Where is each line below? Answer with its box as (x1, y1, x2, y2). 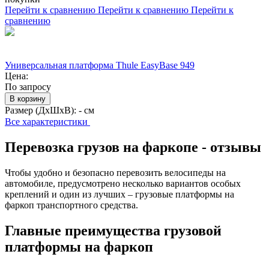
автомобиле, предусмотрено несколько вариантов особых (5, 178, 241, 189)
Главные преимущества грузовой (5, 223, 222, 238)
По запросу (5, 82, 51, 92)
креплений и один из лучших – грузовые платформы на (5, 189, 234, 200)
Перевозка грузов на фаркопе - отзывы (5, 139, 261, 156)
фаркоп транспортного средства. (5, 200, 138, 211)
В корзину (10, 94, 46, 104)
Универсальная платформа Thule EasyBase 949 (5, 60, 195, 71)
